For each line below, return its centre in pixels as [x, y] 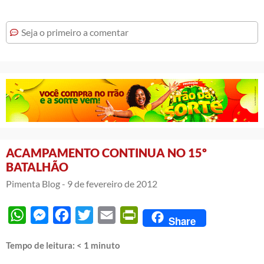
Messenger [71, 215]
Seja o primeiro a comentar [75, 32]
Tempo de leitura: [41, 245]
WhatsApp [48, 215]
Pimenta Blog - [36, 184]
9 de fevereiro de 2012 [112, 184]
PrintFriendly [165, 215]
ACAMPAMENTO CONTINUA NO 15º [106, 153]
